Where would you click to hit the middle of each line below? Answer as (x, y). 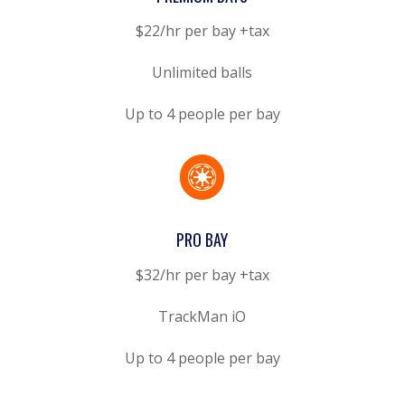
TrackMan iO (202, 316)
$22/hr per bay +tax (202, 30)
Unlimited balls (202, 72)
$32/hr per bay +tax (202, 274)
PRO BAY (202, 239)
